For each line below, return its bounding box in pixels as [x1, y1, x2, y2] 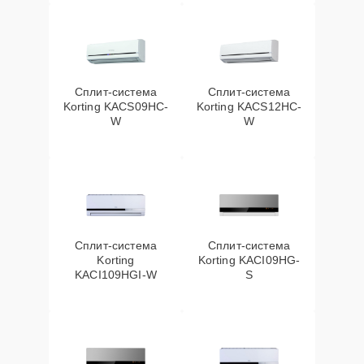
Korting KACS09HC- [63, 100, 169, 113]
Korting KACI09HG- [197, 253, 301, 266]
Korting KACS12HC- [196, 100, 302, 113]
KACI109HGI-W [75, 268, 157, 281]
